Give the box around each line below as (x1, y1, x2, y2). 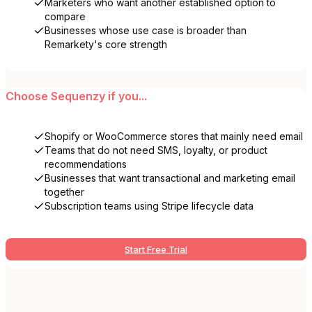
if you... (105, 88, 147, 103)
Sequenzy (51, 88, 105, 103)
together (45, 185, 84, 198)
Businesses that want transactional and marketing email (45, 171, 295, 184)
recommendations (45, 157, 127, 170)
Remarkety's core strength (45, 38, 167, 50)
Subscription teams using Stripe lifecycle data (45, 199, 253, 212)
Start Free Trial (125, 243, 187, 255)
